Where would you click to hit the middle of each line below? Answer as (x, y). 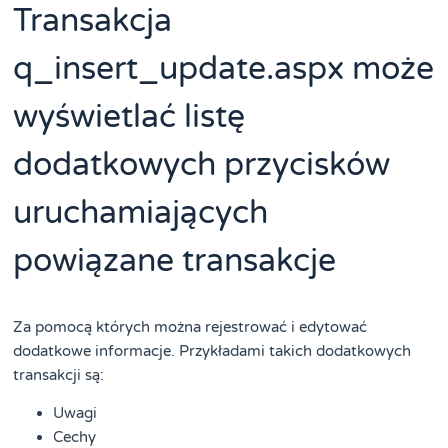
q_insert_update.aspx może (224, 68)
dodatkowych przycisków (202, 164)
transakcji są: (59, 374)
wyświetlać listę (129, 116)
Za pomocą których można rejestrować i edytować (190, 326)
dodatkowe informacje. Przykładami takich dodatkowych (212, 350)
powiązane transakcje (175, 260)
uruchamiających (141, 212)
